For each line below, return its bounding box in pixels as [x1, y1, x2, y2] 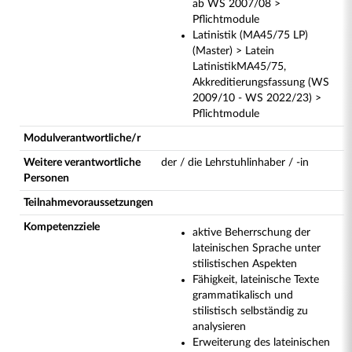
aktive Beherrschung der [192, 227, 310, 238]
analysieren [192, 321, 246, 332]
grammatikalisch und [192, 290, 293, 301]
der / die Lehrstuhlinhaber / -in [161, 157, 309, 168]
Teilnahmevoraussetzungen [24, 197, 153, 208]
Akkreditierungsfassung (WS [192, 77, 329, 88]
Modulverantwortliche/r [24, 133, 141, 144]
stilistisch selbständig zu [192, 306, 308, 317]
